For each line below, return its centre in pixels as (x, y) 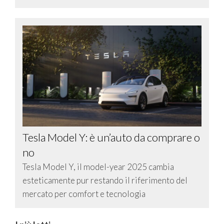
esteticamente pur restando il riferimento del (105, 180)
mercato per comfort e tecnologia (84, 193)
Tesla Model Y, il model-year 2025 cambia (98, 166)
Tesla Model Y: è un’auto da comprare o (111, 137)
